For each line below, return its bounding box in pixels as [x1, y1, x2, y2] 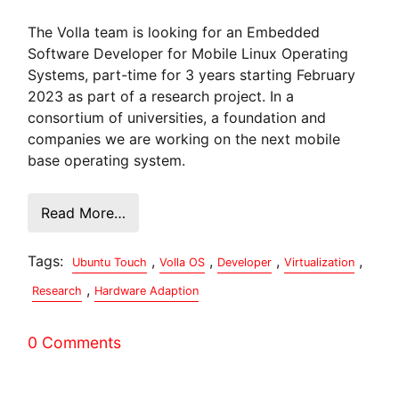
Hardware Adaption [94, 283, 199, 297]
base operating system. [28, 151, 186, 169]
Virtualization [284, 255, 355, 269]
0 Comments [28, 332, 122, 352]
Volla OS [159, 255, 206, 269]
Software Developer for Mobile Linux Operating [28, 44, 349, 62]
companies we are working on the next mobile [28, 129, 341, 148]
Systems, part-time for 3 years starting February [28, 65, 356, 84]
